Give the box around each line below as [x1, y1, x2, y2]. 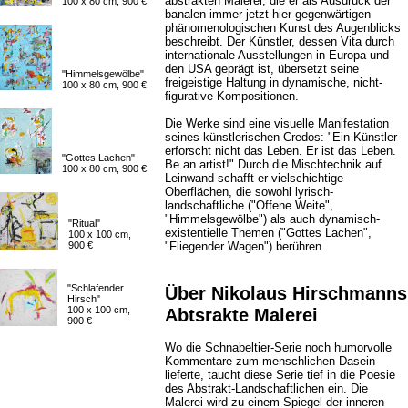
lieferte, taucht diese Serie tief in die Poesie [165, 368, 395, 382]
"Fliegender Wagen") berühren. [165, 240, 325, 253]
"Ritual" [67, 218, 100, 229]
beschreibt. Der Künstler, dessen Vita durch [165, 35, 394, 48]
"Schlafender [66, 282, 124, 293]
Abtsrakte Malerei [165, 304, 318, 325]
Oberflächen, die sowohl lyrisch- [165, 185, 333, 199]
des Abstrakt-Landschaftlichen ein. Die [165, 382, 368, 395]
